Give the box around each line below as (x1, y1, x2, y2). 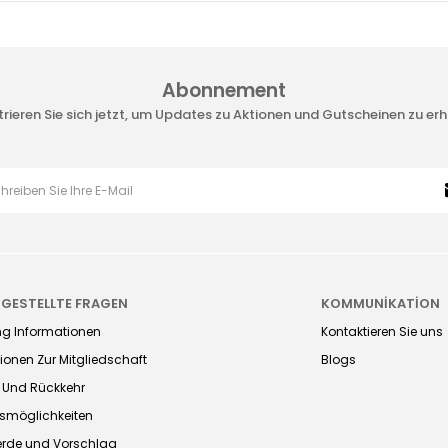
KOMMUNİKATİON (321, 294, 440, 314)
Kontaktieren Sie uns (321, 323, 443, 341)
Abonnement (162, 77, 286, 105)
